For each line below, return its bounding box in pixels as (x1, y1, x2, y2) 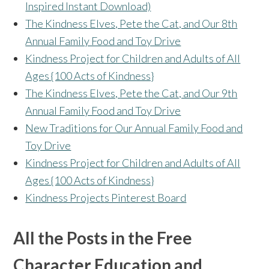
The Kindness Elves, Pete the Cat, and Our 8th (25, 17, 238, 31)
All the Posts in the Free (13, 228, 193, 249)
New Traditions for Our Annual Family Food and (25, 121, 243, 135)
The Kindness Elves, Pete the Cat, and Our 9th (25, 86, 238, 100)
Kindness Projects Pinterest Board (25, 191, 187, 205)
